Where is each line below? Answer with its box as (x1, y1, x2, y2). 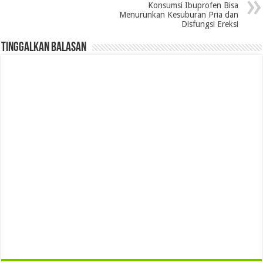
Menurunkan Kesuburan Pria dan (119, 10, 238, 20)
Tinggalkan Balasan (1, 41, 87, 55)
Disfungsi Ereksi (181, 19, 238, 29)
